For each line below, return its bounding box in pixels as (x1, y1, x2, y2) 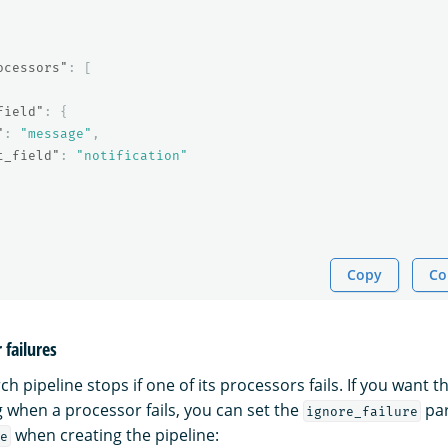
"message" (20, 125, 92, 141)
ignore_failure (305, 403, 418, 419)
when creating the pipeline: (10, 423, 219, 446)
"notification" (76, 147, 188, 163)
